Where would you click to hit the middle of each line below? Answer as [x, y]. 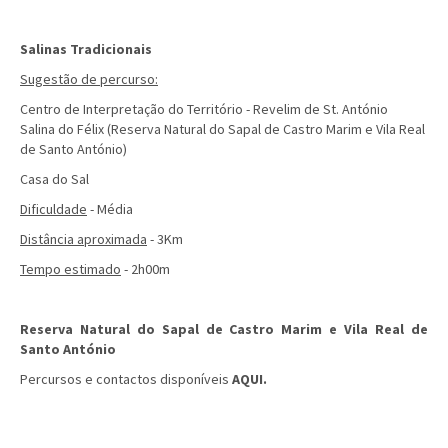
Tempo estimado [70, 269]
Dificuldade [53, 209]
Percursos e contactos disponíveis [124, 379]
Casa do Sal [56, 179]
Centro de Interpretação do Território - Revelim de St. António [205, 109]
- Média [110, 209]
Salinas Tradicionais [86, 49]
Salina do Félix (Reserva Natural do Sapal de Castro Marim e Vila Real [222, 129]
